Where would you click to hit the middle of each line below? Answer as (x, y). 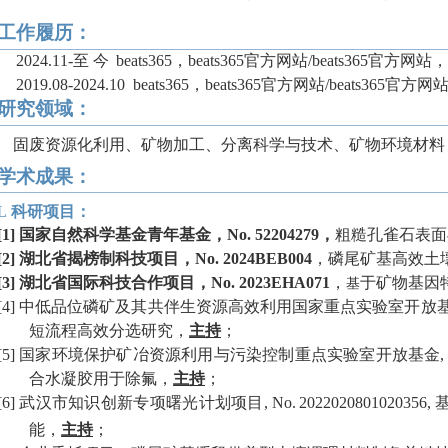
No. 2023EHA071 (270, 283)
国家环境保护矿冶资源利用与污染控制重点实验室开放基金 (230, 355)
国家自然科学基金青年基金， (123, 235)
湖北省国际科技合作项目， (115, 283)
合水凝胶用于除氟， (101, 379)
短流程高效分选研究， (109, 331)
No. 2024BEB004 (253, 259)
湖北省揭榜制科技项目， (107, 259)
